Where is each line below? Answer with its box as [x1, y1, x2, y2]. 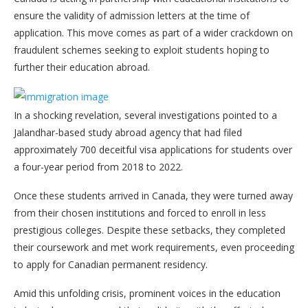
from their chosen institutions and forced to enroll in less [14, 206, 266, 219]
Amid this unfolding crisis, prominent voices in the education [14, 287, 280, 300]
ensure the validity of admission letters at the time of [14, 9, 250, 22]
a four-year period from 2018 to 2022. [14, 160, 183, 173]
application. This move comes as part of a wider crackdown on [14, 26, 293, 39]
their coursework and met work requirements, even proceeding [14, 241, 294, 254]
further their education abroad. [14, 60, 150, 74]
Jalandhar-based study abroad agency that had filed [14, 126, 242, 139]
